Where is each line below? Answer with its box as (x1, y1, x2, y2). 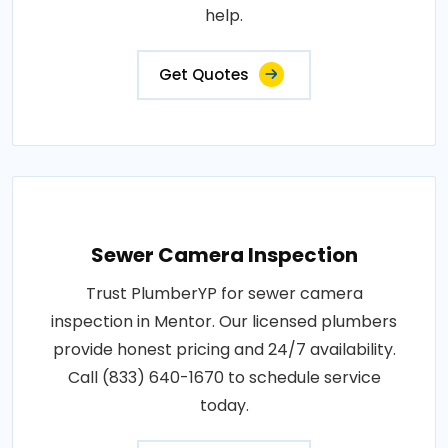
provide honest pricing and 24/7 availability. (52, 338, 396, 361)
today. (199, 394, 249, 417)
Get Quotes (159, 64, 249, 85)
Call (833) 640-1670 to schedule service (67, 366, 381, 389)
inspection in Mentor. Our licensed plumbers (51, 310, 397, 333)
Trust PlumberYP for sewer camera (85, 282, 363, 305)
